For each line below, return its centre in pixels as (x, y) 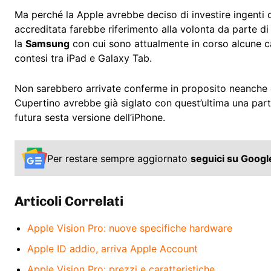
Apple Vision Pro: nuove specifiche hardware (130, 228)
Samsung (47, 44)
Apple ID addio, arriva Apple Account (113, 248)
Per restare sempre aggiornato (119, 158)
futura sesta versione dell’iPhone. (90, 118)
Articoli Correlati (69, 201)
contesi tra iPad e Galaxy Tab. (83, 58)
